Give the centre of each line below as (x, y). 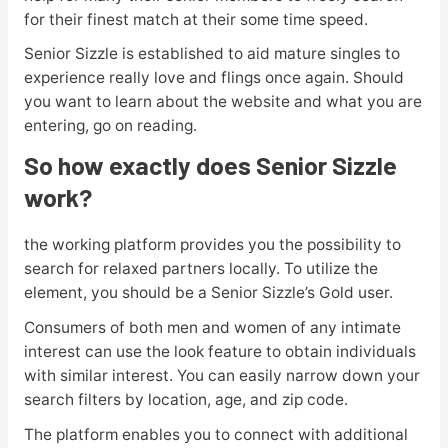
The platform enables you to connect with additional (215, 434)
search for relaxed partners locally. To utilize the (200, 269)
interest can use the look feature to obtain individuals (219, 352)
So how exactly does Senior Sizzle (210, 165)
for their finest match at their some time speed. (195, 19)
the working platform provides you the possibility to (212, 245)
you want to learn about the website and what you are (222, 102)
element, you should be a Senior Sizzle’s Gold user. (208, 293)
